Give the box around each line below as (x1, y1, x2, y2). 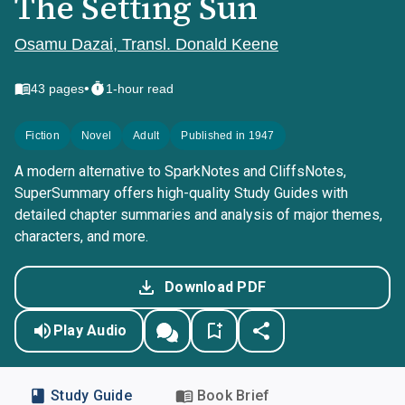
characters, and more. (14, 228, 148, 245)
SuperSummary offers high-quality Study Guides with (14, 184, 348, 202)
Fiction (25, 129, 60, 142)
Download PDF (165, 278, 266, 296)
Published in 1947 (181, 129, 275, 142)
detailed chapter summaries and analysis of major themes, (14, 206, 382, 223)
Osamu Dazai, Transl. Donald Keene (14, 35, 278, 53)
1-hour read (106, 81, 174, 96)
